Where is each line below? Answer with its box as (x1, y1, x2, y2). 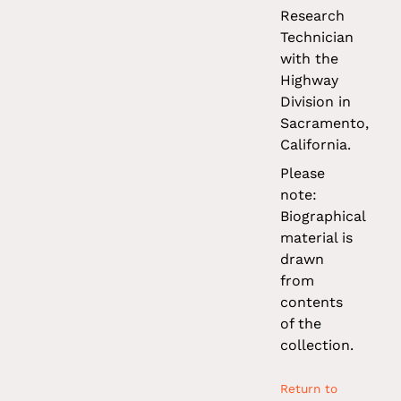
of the (280, 315, 322, 333)
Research (280, 7, 346, 25)
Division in (280, 93, 352, 111)
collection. (280, 337, 354, 354)
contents (280, 294, 344, 311)
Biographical (280, 208, 366, 226)
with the (280, 50, 339, 68)
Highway (280, 72, 339, 90)
